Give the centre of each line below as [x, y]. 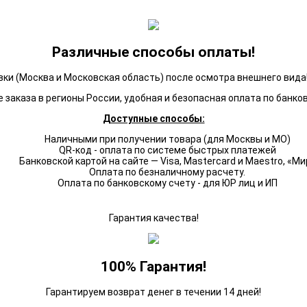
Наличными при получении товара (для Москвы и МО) [167, 139]
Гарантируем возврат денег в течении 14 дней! [153, 292]
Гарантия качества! [153, 218]
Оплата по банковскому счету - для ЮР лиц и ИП [167, 183]
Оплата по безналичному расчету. [167, 172]
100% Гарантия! [153, 266]
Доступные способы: [153, 119]
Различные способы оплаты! [153, 52]
